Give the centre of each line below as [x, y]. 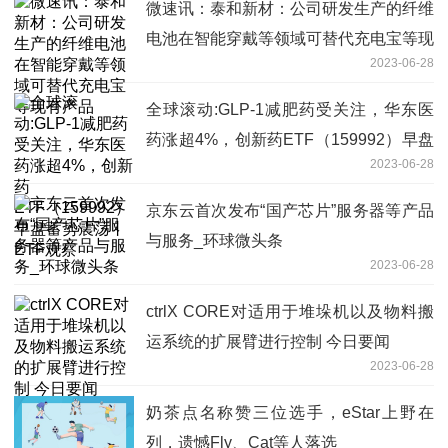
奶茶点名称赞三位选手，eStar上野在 [290, 412]
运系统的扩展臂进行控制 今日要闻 [268, 341]
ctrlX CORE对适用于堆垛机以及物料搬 [290, 311]
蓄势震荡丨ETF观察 [217, 169]
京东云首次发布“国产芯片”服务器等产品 [290, 210]
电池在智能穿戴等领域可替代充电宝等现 [290, 38]
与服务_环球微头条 [214, 240]
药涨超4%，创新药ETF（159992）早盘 [290, 139]
